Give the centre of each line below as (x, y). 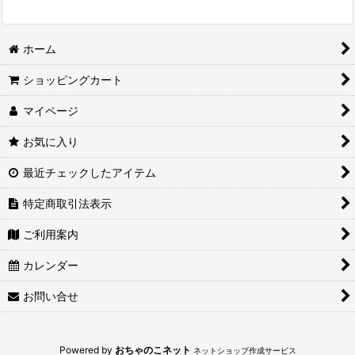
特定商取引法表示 (68, 203)
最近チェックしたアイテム (90, 172)
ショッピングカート (73, 80)
